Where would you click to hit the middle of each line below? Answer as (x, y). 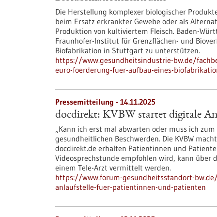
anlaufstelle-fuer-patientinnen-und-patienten (131, 187)
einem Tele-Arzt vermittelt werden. (113, 168)
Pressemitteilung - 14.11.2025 (105, 102)
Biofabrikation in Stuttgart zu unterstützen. (128, 50)
